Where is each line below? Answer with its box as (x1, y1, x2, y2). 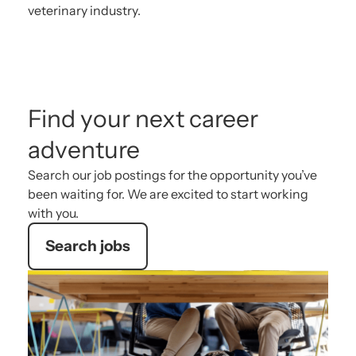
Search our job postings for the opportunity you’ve (28, 167, 317, 184)
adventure (28, 135, 140, 165)
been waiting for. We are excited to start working (28, 186, 308, 203)
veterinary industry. (28, 2, 141, 19)
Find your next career (28, 104, 258, 134)
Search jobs (45, 237, 130, 256)
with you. (28, 205, 79, 222)
